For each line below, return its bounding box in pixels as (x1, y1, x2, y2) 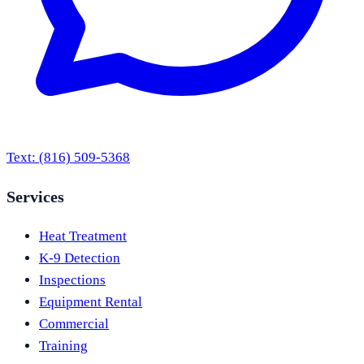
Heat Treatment (39, 228, 127, 245)
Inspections (39, 272, 106, 288)
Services (6, 187, 64, 206)
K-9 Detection (39, 250, 120, 266)
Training (39, 338, 88, 354)
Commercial (39, 316, 109, 332)
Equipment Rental (39, 294, 142, 310)
